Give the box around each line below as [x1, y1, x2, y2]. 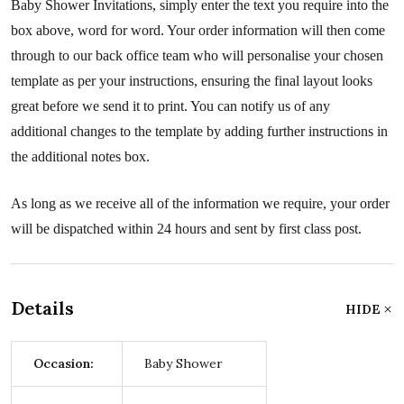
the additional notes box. [11, 149, 150, 165]
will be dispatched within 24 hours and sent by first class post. [11, 221, 362, 237]
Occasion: [33, 355, 94, 372]
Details [11, 297, 74, 320]
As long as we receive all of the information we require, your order [11, 196, 390, 212]
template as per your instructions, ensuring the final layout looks [11, 73, 372, 89]
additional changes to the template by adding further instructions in [11, 124, 388, 140]
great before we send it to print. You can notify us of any [11, 98, 330, 115]
